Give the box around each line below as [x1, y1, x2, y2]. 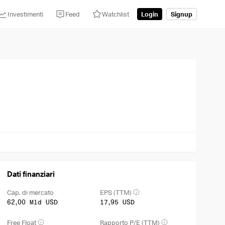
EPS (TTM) [99, 188, 132, 196]
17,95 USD [99, 198, 135, 206]
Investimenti [8, 10, 43, 18]
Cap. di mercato [7, 188, 54, 196]
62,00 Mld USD [7, 198, 58, 206]
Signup [171, 10, 192, 18]
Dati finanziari [7, 170, 55, 179]
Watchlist [102, 10, 129, 18]
